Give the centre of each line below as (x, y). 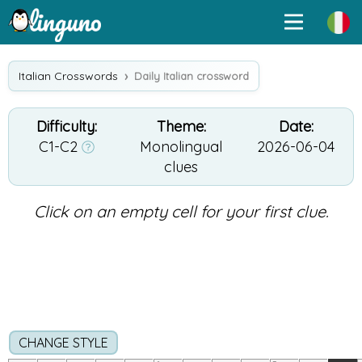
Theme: (181, 126)
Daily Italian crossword (192, 76)
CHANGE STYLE (63, 343)
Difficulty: (66, 126)
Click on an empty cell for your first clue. (181, 211)
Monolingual (181, 147)
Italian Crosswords (68, 76)
